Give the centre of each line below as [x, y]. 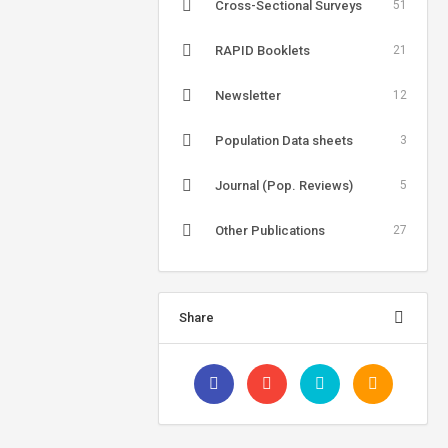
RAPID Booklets [262, 50]
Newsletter [248, 95]
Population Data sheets [284, 140]
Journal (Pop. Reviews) [284, 185]
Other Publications [270, 230]
